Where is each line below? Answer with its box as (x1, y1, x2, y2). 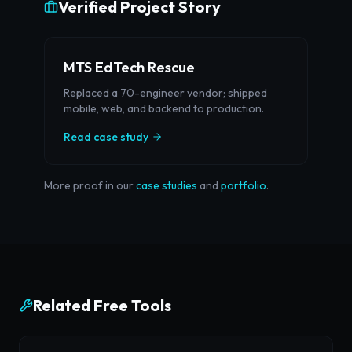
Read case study (64, 130, 148, 144)
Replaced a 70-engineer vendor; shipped (64, 86, 267, 100)
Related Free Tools (33, 295, 171, 315)
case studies (136, 178, 197, 192)
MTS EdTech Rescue (64, 58, 195, 76)
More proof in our (44, 178, 134, 192)
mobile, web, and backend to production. (64, 101, 264, 115)
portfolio (221, 178, 266, 192)
